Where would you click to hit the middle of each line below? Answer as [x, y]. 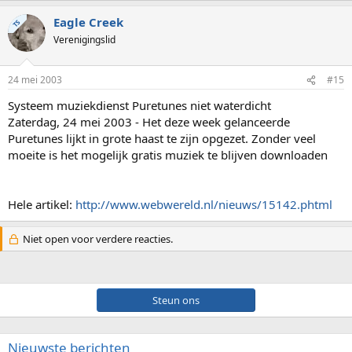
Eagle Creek [88, 22]
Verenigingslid [84, 39]
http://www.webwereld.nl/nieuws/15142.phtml [204, 205]
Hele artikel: [42, 205]
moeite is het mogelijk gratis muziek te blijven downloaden [168, 155]
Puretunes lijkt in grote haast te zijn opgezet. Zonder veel [162, 139]
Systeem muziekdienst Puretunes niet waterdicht [139, 106]
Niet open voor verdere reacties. [96, 239]
